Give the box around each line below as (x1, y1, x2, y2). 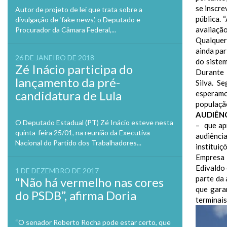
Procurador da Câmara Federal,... (15, 25, 116, 34)
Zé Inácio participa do (15, 62, 133, 77)
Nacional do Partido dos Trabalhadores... (15, 138, 141, 147)
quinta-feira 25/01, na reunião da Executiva (15, 128, 150, 137)
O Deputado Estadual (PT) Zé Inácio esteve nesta (15, 118, 173, 127)
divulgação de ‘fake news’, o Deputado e (15, 15, 140, 24)
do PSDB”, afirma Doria (15, 188, 136, 203)
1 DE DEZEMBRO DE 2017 (15, 166, 99, 175)
